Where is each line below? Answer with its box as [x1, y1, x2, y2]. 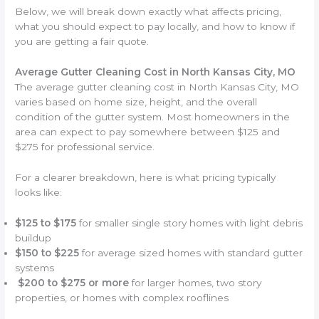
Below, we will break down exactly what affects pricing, [15, 5, 282, 17]
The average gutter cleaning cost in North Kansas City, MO [15, 80, 300, 93]
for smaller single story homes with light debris [76, 216, 303, 229]
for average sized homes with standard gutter [79, 246, 303, 258]
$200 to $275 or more [18, 276, 130, 288]
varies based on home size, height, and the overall [15, 95, 258, 108]
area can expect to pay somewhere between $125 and [15, 125, 281, 137]
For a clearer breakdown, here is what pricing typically [15, 171, 276, 183]
